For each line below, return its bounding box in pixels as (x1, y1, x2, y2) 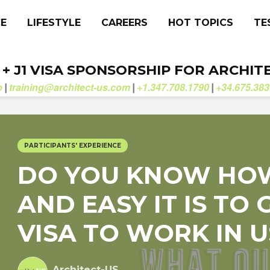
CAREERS (101, 17, 148, 28)
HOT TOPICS (168, 17, 233, 28)
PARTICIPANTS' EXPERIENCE (24, 142, 121, 149)
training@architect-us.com (9, 80, 130, 94)
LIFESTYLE (27, 17, 81, 28)
